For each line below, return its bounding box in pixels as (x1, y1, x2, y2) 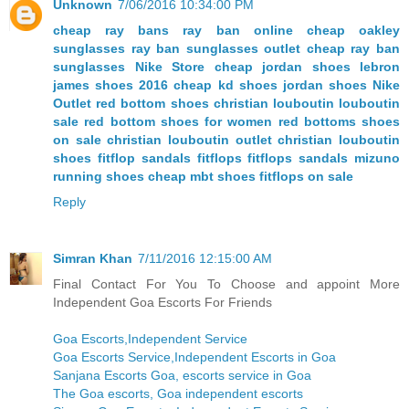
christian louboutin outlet (107, 131, 272, 147)
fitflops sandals (247, 150, 349, 165)
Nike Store (134, 58, 204, 74)
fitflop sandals (97, 150, 191, 165)
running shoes (53, 168, 144, 184)
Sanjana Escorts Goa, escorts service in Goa (53, 367, 311, 383)
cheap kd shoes (173, 77, 278, 92)
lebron (360, 58, 400, 74)
